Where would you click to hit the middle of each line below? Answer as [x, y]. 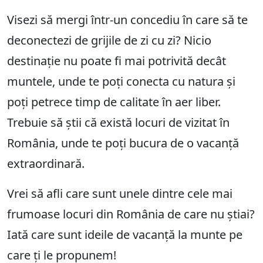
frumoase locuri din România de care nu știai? [131, 214]
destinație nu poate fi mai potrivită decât [117, 61]
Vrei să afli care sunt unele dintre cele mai [120, 194]
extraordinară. [46, 164]
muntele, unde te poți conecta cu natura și [121, 82]
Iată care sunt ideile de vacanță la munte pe [125, 235]
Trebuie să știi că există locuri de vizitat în [118, 123]
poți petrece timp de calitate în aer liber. [114, 102]
